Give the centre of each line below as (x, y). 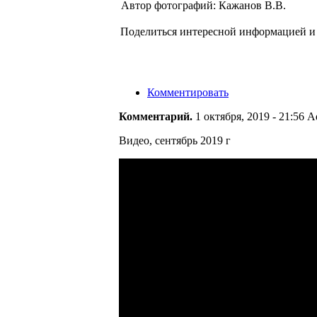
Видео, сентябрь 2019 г (175, 140)
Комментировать (188, 92)
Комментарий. (156, 116)
